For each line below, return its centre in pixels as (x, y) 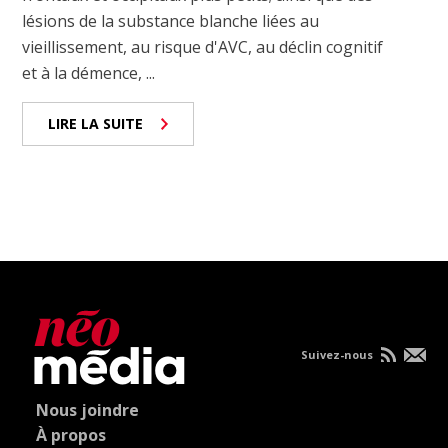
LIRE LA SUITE (96, 124)
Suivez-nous (338, 355)
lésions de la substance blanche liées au (171, 21)
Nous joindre (88, 410)
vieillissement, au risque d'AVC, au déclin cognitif (203, 47)
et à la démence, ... (89, 73)
